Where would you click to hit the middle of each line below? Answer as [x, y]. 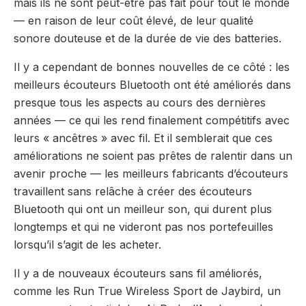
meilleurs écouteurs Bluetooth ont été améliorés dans [152, 84]
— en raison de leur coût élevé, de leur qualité [134, 20]
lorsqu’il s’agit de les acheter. [87, 244]
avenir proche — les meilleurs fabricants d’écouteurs [151, 173]
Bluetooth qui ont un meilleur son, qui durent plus [143, 209]
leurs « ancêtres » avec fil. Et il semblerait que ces [143, 138]
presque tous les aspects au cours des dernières [140, 102]
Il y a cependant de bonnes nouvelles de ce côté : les [152, 67]
